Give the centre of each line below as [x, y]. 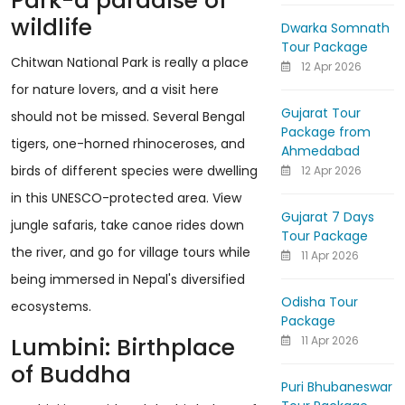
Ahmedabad [320, 151]
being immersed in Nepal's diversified [128, 280]
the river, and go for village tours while [131, 253]
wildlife [52, 28]
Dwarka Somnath [335, 28]
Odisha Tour [319, 302]
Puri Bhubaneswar [336, 387]
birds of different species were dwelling [134, 171]
